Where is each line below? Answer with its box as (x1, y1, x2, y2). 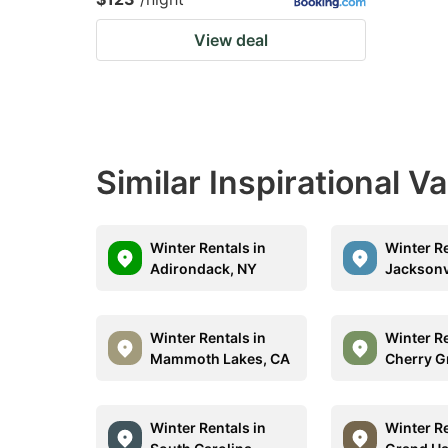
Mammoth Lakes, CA (150, 350, 290, 367)
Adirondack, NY (150, 260, 257, 277)
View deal (194, 30, 268, 50)
